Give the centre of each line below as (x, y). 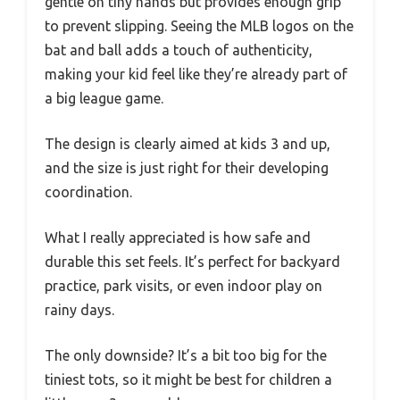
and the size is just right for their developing (187, 168)
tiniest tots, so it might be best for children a (188, 380)
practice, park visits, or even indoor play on (183, 286)
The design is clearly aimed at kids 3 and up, (187, 144)
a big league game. (104, 99)
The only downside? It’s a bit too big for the (186, 356)
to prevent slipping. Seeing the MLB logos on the (199, 26)
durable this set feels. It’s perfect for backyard (192, 262)
